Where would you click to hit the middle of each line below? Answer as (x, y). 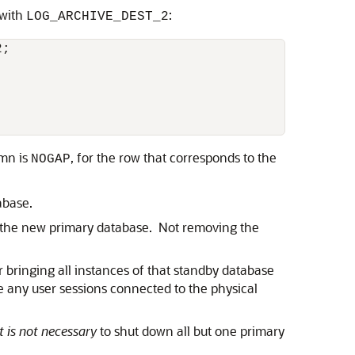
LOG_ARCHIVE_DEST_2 (97, 17)
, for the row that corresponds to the (174, 157)
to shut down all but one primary (191, 331)
